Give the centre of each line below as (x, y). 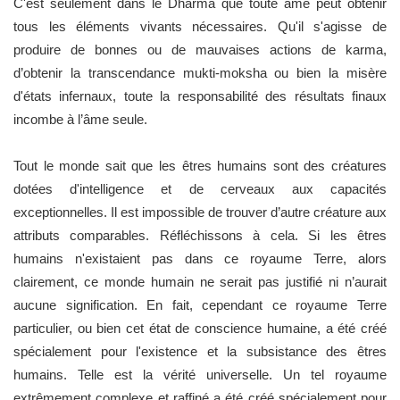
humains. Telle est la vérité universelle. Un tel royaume (200, 374)
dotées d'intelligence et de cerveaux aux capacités (200, 188)
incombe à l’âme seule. (80, 119)
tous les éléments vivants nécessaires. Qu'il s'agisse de (200, 26)
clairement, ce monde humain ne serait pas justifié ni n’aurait (200, 281)
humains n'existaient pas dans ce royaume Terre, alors (200, 258)
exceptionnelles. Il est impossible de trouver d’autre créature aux (200, 212)
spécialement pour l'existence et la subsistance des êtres (200, 351)
